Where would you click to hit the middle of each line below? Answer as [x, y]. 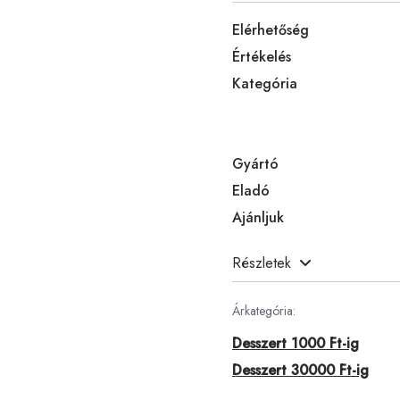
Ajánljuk [258, 217]
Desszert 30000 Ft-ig [300, 370]
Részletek [262, 262]
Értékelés [262, 56]
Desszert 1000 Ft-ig [296, 343]
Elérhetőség [271, 29]
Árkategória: [264, 310]
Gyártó [255, 163]
